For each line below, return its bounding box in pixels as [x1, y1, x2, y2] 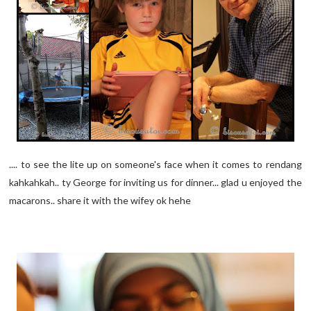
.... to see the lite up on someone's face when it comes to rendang [9, 158, 302, 170]
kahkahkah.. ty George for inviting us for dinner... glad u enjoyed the [9, 176, 302, 188]
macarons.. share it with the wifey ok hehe [9, 194, 192, 206]
